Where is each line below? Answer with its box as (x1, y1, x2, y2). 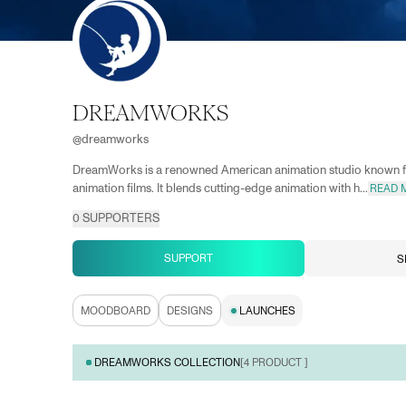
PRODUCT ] (249, 357, 308, 368)
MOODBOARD (81, 304, 150, 316)
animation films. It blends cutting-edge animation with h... (72, 183, 368, 195)
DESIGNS (167, 304, 213, 316)
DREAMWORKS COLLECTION (94, 357, 240, 368)
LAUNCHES (239, 304, 295, 316)
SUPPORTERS (80, 213, 159, 225)
